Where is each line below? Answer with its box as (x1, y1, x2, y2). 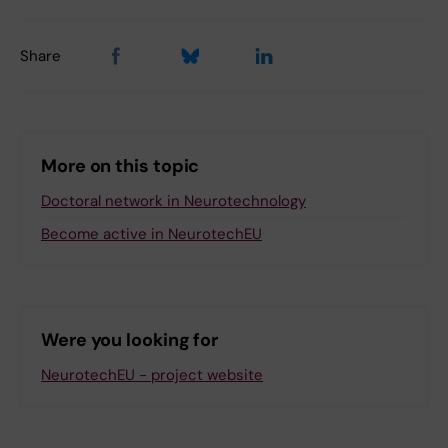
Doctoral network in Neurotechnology (41, 191, 306, 212)
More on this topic (41, 154, 200, 179)
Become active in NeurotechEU (41, 224, 262, 245)
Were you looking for (41, 328, 219, 353)
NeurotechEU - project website (41, 365, 263, 386)
